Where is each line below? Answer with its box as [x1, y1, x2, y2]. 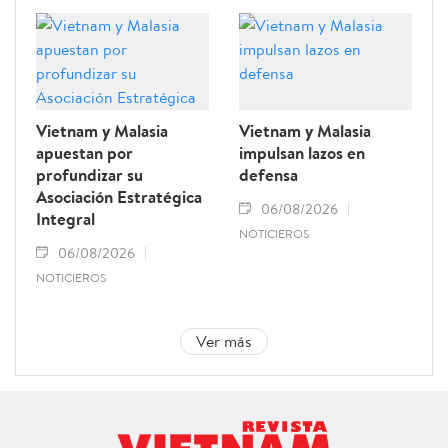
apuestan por [36, 141, 133, 165]
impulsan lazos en [239, 141, 365, 165]
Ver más [196, 330, 252, 353]
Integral [36, 207, 95, 231]
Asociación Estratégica [36, 185, 202, 209]
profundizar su [36, 163, 143, 187]
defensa [239, 163, 298, 187]
